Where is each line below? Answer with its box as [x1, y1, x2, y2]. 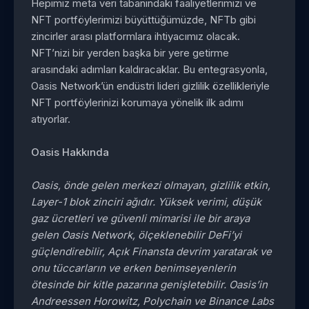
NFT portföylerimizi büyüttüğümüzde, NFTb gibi [31, 12, 256, 26]
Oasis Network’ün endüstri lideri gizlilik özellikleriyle [31, 79, 270, 92]
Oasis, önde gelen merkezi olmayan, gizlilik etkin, [31, 178, 270, 192]
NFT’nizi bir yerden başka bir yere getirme [31, 46, 229, 59]
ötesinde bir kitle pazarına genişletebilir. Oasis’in [31, 277, 268, 291]
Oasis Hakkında [31, 145, 109, 159]
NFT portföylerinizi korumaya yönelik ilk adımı [31, 95, 243, 109]
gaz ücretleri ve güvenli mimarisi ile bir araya [31, 211, 250, 225]
